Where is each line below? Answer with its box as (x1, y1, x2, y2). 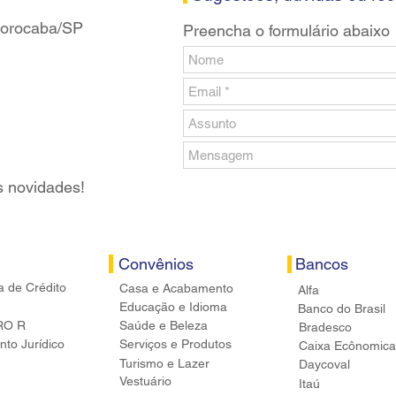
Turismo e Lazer (119, 356, 209, 371)
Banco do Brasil (298, 301, 385, 316)
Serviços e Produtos (119, 337, 232, 352)
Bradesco (299, 320, 352, 335)
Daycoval (299, 357, 350, 372)
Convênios (118, 255, 194, 274)
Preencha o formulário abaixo (183, 21, 390, 41)
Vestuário (119, 374, 171, 389)
